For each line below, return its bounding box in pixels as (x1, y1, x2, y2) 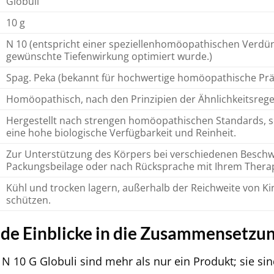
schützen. (6, 193, 51, 207)
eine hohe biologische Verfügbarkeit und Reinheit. (6, 125, 236, 139)
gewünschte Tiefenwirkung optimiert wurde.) (6, 49, 212, 63)
